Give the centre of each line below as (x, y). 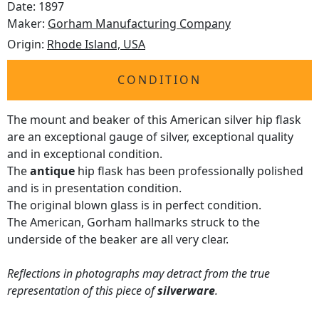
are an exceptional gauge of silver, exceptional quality (150, 137)
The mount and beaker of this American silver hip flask (154, 120)
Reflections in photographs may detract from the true (138, 274)
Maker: (27, 24)
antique (52, 171)
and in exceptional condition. (85, 154)
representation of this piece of (82, 291)
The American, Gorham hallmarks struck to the (134, 223)
